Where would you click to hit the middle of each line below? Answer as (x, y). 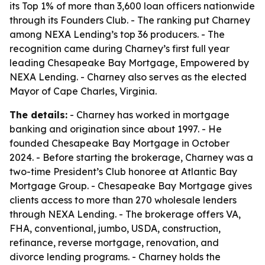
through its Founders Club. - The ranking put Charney (130, 20)
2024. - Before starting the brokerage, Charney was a (131, 157)
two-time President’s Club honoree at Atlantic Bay (123, 172)
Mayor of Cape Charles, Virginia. (83, 91)
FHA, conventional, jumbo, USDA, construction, (115, 228)
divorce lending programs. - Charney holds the (115, 257)
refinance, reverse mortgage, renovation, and (114, 243)
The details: (38, 115)
